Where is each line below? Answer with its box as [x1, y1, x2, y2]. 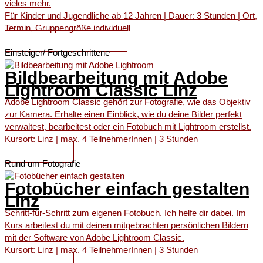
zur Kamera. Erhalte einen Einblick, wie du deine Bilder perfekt [5, 110, 242, 120]
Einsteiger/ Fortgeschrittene [5, 48, 110, 58]
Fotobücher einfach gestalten [5, 179, 249, 199]
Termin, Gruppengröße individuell [5, 23, 130, 33]
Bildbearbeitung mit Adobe [5, 68, 228, 88]
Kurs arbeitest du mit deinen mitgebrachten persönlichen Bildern [5, 221, 248, 231]
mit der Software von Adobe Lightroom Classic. [5, 233, 184, 243]
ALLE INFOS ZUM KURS [17, 36, 115, 46]
